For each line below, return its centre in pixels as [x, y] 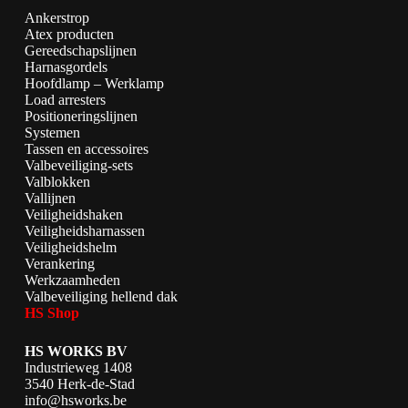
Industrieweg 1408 [78, 367]
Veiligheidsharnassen [84, 230]
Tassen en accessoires [86, 148]
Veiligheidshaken [73, 214]
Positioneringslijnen [81, 116]
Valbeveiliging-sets [78, 165]
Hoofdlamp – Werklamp [94, 83]
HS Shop [51, 312]
